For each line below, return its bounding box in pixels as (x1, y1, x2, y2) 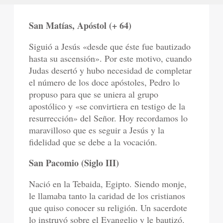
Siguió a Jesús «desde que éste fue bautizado (29, 40, 191, 53)
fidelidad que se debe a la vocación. (29, 136, 158, 148)
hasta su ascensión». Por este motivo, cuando (29, 52, 192, 65)
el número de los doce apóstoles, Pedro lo (29, 76, 180, 89)
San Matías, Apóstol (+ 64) (29, 19, 132, 32)
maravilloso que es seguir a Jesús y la (29, 124, 165, 136)
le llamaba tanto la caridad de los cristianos (29, 190, 186, 202)
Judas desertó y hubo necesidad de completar (29, 64, 192, 77)
